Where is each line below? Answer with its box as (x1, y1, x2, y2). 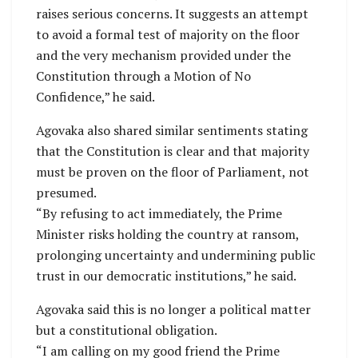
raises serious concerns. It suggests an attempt (36, 4, 308, 22)
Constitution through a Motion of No (36, 66, 251, 85)
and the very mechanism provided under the (36, 46, 291, 64)
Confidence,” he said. (36, 87, 155, 105)
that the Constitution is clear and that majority (36, 141, 309, 160)
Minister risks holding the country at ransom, (36, 225, 299, 243)
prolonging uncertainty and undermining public (36, 245, 316, 264)
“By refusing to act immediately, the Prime (36, 204, 282, 222)
